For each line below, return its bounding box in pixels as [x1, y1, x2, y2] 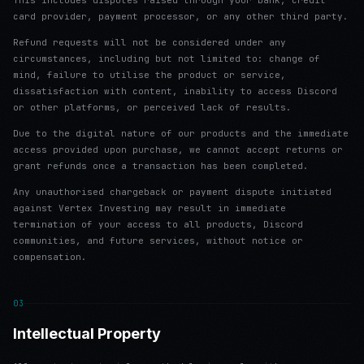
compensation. [13, 251, 87, 262]
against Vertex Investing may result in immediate [13, 202, 286, 214]
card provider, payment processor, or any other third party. [13, 11, 349, 22]
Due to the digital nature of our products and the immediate [13, 128, 349, 139]
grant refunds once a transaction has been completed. [13, 160, 309, 171]
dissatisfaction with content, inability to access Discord [13, 85, 337, 97]
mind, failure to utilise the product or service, [13, 69, 286, 80]
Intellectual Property [13, 325, 161, 342]
